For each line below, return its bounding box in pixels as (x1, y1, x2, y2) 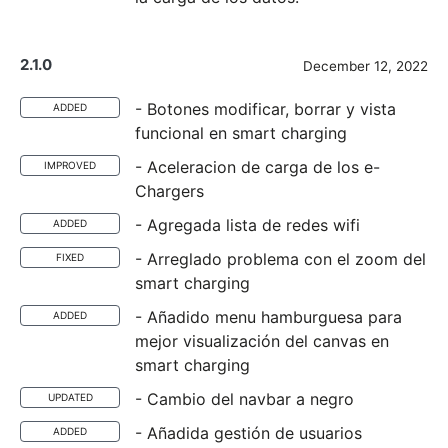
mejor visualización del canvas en (135, 331, 389, 351)
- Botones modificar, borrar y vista (135, 99, 396, 119)
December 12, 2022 (303, 58, 428, 74)
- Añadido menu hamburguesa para (135, 307, 402, 327)
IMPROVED (44, 159, 96, 171)
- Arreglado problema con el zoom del (135, 249, 426, 269)
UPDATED (47, 391, 93, 403)
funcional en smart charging (135, 123, 347, 143)
